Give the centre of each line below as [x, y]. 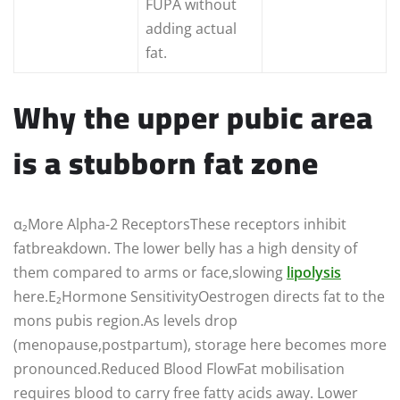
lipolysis [314, 273]
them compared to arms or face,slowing [150, 273]
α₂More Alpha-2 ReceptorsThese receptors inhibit [180, 225]
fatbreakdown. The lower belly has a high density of [185, 249]
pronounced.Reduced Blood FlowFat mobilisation [179, 369]
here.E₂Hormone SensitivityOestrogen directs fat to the [199, 297]
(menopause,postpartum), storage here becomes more [200, 345]
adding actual [191, 29]
